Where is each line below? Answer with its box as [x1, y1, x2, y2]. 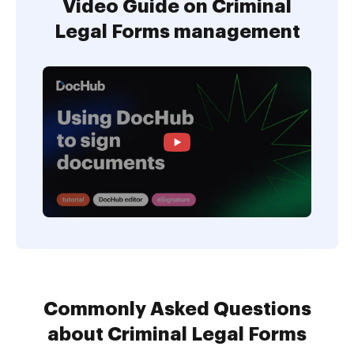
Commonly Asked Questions [43, 299, 311, 319]
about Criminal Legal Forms [47, 325, 307, 345]
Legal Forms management [54, 22, 300, 41]
